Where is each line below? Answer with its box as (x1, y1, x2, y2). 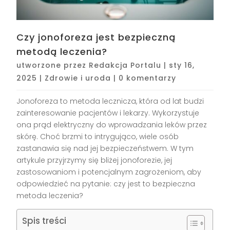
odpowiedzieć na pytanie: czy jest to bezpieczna (16, 178, 196, 189)
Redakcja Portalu (89, 60, 162, 70)
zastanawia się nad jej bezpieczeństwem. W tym (16, 143, 194, 154)
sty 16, (169, 60, 195, 70)
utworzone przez (16, 60, 89, 70)
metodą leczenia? (16, 45, 108, 58)
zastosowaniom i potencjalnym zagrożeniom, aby (16, 166, 202, 177)
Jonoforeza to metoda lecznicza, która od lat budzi (16, 95, 204, 106)
